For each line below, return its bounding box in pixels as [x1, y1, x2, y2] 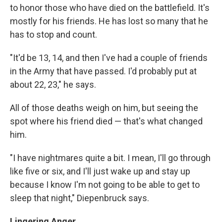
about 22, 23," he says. [10, 79, 96, 90]
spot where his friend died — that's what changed [10, 116, 203, 127]
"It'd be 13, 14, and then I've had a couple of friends [10, 53, 208, 63]
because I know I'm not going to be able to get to [10, 179, 200, 190]
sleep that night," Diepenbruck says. [10, 193, 149, 204]
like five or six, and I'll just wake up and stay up [10, 166, 190, 177]
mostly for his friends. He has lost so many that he [10, 16, 208, 27]
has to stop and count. [10, 29, 97, 40]
